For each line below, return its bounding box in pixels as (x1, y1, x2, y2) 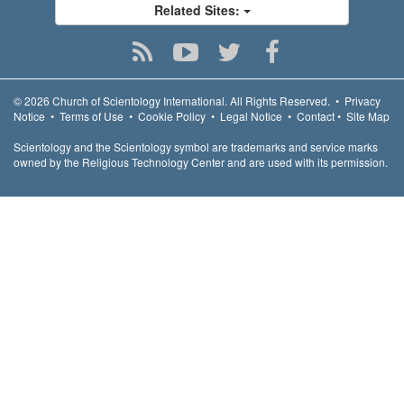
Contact (297, 107, 335, 124)
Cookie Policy (138, 107, 206, 124)
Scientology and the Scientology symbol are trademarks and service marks (14, 138, 378, 154)
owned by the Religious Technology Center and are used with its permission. (14, 153, 388, 170)
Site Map (346, 107, 390, 124)
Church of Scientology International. (52, 92, 227, 108)
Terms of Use (60, 107, 124, 124)
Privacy (344, 92, 381, 108)
